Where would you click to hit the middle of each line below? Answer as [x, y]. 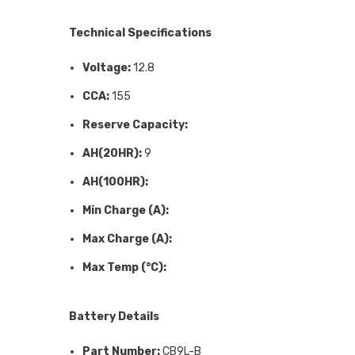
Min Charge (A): [126, 211]
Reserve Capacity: [135, 125]
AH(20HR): [112, 154]
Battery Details [114, 317]
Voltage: [107, 68]
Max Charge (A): [127, 239]
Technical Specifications [140, 33]
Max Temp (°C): [124, 268]
